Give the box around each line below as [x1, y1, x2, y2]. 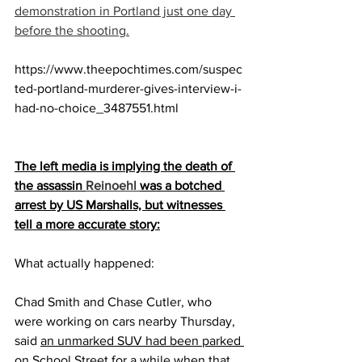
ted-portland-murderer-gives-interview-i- [15, 82, 242, 96]
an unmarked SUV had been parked [40, 334, 244, 348]
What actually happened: [15, 256, 154, 271]
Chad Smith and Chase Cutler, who [15, 295, 215, 309]
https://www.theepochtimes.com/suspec [15, 62, 242, 77]
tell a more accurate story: [15, 217, 160, 232]
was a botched [140, 179, 225, 193]
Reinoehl [86, 179, 140, 193]
